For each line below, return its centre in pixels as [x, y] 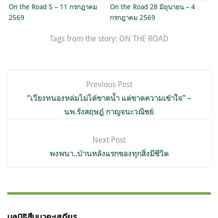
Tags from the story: [84, 39]
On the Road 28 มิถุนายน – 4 [152, 7]
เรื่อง [21, 98]
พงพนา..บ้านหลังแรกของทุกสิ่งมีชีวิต [109, 154]
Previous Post [109, 84]
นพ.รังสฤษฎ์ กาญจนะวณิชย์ [109, 112]
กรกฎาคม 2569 [132, 17]
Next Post [109, 140]
